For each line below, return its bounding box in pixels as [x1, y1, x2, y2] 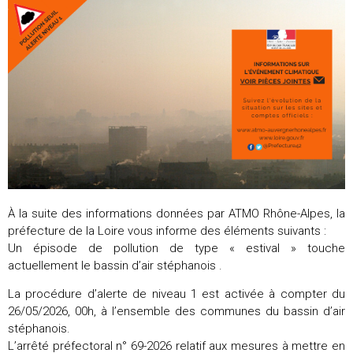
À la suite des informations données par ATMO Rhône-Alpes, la [8, 206, 345, 221]
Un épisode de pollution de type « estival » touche [8, 240, 345, 255]
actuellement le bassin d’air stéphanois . [8, 258, 222, 273]
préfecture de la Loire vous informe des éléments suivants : [8, 223, 326, 238]
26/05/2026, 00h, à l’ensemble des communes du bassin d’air [8, 303, 345, 318]
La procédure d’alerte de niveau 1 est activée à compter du [8, 286, 345, 301]
